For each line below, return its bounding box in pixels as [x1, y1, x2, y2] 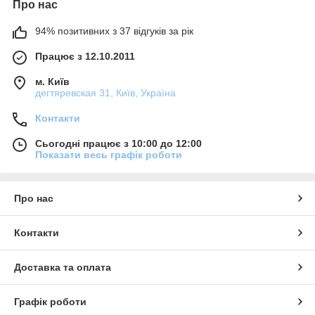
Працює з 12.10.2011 [35, 51, 135, 63]
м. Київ [35, 76, 70, 88]
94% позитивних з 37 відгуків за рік [35, 25, 193, 37]
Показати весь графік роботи [35, 149, 182, 161]
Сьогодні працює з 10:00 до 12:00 [35, 138, 202, 150]
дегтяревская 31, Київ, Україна [35, 87, 176, 99]
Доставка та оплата [14, 262, 111, 274]
